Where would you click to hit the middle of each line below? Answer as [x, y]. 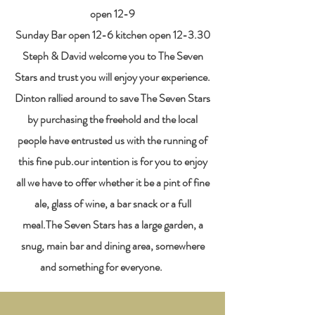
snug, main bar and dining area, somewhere [112, 246]
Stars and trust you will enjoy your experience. [112, 77]
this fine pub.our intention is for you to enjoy [112, 161]
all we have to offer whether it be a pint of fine [112, 182]
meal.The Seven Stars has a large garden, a [112, 225]
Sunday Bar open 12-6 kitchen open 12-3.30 [112, 35]
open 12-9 [112, 14]
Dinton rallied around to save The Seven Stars [112, 98]
